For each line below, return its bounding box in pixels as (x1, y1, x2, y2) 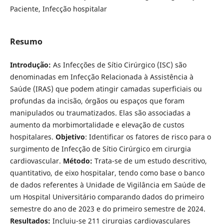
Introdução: (9, 60, 51, 70)
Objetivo (55, 132, 85, 142)
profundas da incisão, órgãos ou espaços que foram (9, 96, 184, 106)
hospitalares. (9, 132, 55, 142)
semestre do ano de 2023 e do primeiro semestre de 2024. (9, 204, 205, 214)
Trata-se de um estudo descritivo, (92, 156, 207, 166)
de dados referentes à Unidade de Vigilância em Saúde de (9, 180, 205, 190)
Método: (62, 156, 92, 166)
